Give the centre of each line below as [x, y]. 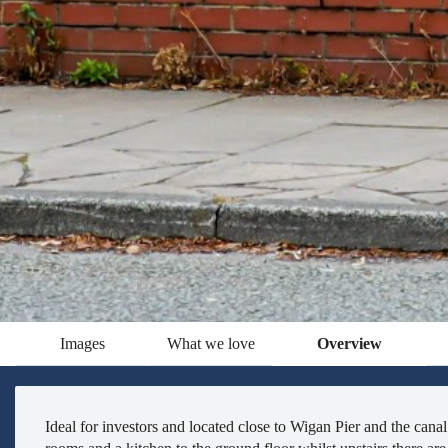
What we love [211, 343]
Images [82, 343]
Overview [349, 343]
